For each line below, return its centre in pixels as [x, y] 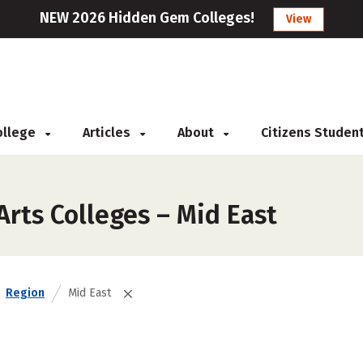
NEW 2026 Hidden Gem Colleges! [147, 18]
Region [25, 293]
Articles [108, 132]
